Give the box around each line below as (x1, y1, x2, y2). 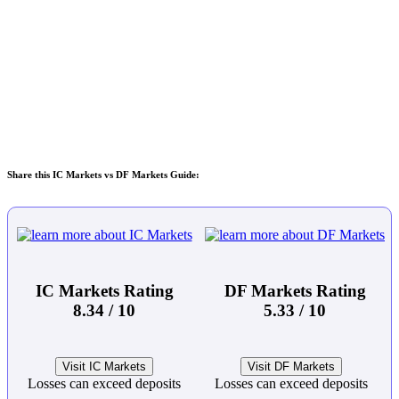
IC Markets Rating (35, 281, 174, 300)
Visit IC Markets (62, 360, 146, 374)
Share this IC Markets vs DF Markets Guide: (7, 169, 199, 181)
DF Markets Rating (224, 281, 366, 300)
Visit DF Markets (247, 360, 335, 374)
